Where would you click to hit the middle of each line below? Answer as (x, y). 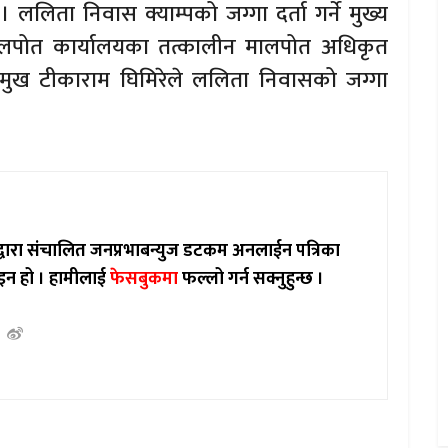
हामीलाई (80, 278)
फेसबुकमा (144, 278)
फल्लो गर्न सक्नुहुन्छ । (251, 278)
